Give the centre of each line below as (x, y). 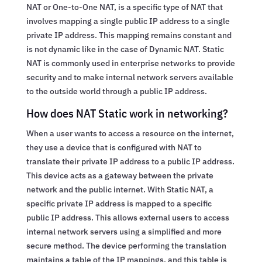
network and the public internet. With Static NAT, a (120, 189)
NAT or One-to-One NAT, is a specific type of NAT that (124, 7)
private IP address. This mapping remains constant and (129, 35)
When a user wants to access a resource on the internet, (130, 133)
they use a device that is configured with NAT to (114, 147)
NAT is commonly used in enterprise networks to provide (130, 63)
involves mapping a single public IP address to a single (128, 21)
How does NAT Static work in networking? (127, 113)
